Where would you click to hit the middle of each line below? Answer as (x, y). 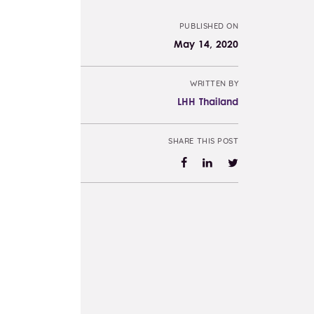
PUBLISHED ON (209, 27)
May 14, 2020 (206, 44)
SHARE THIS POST (204, 142)
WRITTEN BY (214, 84)
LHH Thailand (208, 101)
